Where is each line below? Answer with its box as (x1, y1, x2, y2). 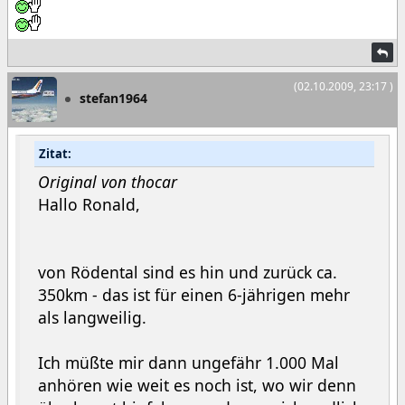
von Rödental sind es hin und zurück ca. (38, 261, 337, 283)
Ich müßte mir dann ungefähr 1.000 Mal (38, 352, 339, 373)
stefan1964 (80, 89, 147, 107)
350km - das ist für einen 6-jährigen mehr (38, 284, 350, 306)
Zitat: (39, 146, 71, 162)
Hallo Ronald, (38, 193, 140, 215)
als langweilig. (38, 306, 146, 328)
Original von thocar (38, 171, 177, 193)
